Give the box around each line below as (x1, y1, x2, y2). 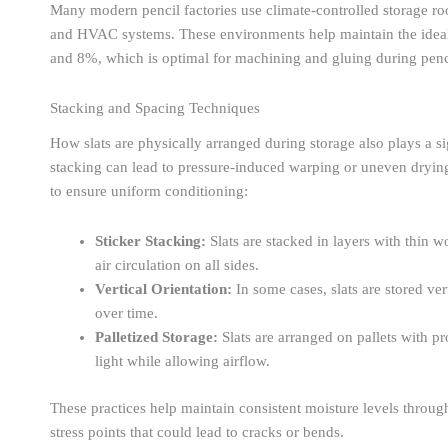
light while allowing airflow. (95, 353, 270, 370)
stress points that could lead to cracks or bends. (50, 423, 344, 440)
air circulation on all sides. (95, 257, 259, 274)
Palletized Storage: (95, 329, 218, 346)
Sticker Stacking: (95, 233, 206, 250)
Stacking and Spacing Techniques (50, 100, 260, 117)
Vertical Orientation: (95, 281, 232, 298)
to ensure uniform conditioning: (50, 182, 248, 199)
